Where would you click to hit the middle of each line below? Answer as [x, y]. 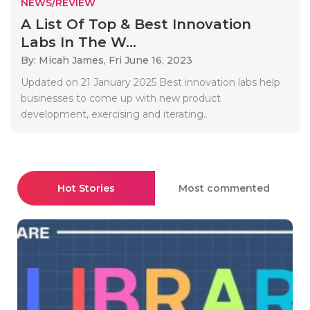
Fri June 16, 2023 [151, 60]
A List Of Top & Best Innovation [136, 24]
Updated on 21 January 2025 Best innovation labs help [151, 82]
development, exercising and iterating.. [114, 114]
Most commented [224, 188]
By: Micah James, [65, 60]
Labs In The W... [79, 42]
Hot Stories [86, 188]
